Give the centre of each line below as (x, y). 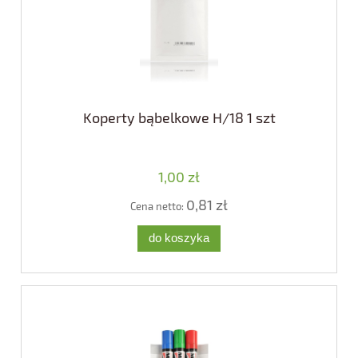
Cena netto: (158, 206)
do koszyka (179, 238)
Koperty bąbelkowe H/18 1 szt (179, 118)
